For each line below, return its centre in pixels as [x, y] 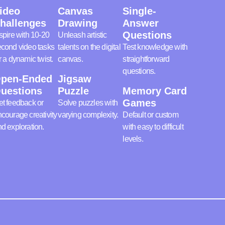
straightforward [146, 59]
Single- [140, 11]
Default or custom [150, 115]
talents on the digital [89, 47]
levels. [133, 139]
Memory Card [155, 91]
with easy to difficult [153, 127]
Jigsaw [75, 79]
